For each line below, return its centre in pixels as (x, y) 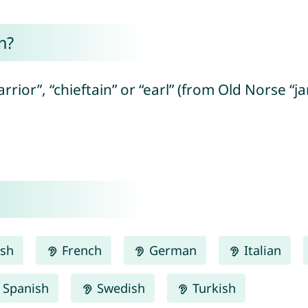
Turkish (212, 288)
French (80, 250)
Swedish (119, 288)
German (171, 250)
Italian (261, 250)
